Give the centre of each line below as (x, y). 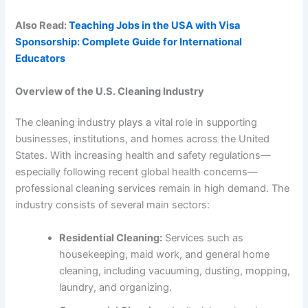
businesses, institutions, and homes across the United (143, 139)
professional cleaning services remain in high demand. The (153, 189)
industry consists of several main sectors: (113, 205)
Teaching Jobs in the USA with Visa (155, 26)
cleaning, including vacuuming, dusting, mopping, (175, 271)
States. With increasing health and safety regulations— (143, 156)
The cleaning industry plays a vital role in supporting (136, 123)
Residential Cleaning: (111, 238)
